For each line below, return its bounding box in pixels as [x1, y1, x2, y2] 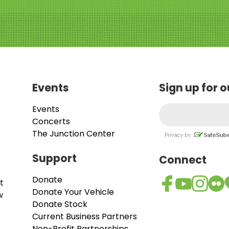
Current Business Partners [32, 211, 137, 223]
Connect [159, 152, 207, 168]
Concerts [32, 116, 70, 128]
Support [32, 151, 77, 166]
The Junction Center [32, 128, 115, 140]
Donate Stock [32, 198, 87, 211]
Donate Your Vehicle [32, 186, 114, 198]
